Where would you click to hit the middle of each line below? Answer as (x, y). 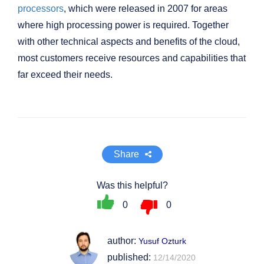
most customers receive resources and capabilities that (132, 58)
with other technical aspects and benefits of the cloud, (129, 42)
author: (123, 240)
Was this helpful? (132, 186)
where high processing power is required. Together (123, 25)
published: (130, 257)
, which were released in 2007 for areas (146, 9)
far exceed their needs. (66, 75)
